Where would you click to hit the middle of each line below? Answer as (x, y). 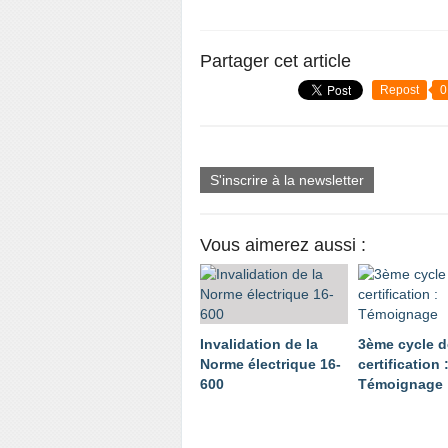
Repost (399, 90)
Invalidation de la (259, 344)
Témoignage (400, 384)
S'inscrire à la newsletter (287, 180)
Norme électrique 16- (270, 364)
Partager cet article (275, 61)
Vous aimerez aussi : (283, 245)
